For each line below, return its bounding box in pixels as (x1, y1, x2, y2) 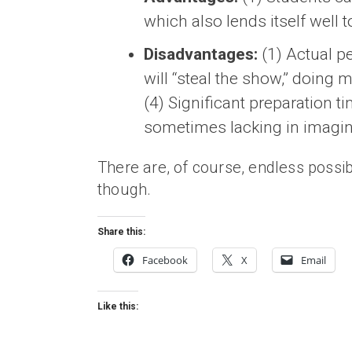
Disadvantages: (144, 44, 258, 64)
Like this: (97, 301, 138, 312)
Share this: (97, 225, 145, 237)
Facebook (142, 252, 188, 267)
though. (97, 179, 152, 199)
